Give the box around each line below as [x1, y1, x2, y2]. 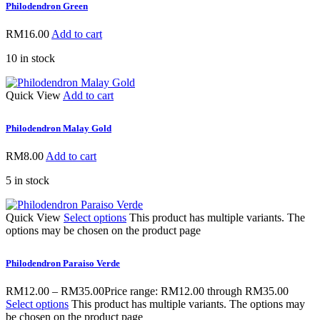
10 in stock [6, 52, 55, 65]
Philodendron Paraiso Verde [6, 257, 120, 269]
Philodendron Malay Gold [6, 122, 111, 134]
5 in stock [6, 174, 49, 186]
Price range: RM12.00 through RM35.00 [104, 284, 289, 297]
